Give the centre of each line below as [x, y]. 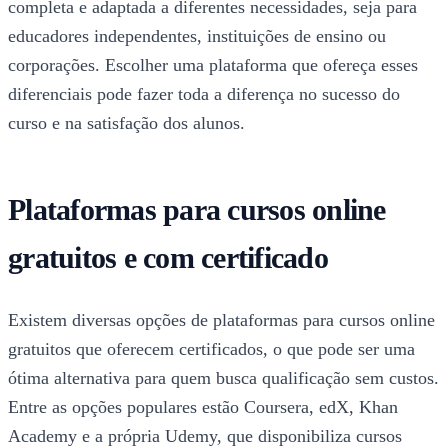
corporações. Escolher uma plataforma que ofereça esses [213, 65]
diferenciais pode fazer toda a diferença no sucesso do [204, 94]
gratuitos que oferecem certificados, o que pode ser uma [211, 349]
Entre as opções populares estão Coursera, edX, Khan [203, 407]
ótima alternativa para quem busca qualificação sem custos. [223, 378]
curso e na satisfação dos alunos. [126, 123]
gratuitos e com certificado [168, 258]
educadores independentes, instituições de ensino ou [197, 36]
